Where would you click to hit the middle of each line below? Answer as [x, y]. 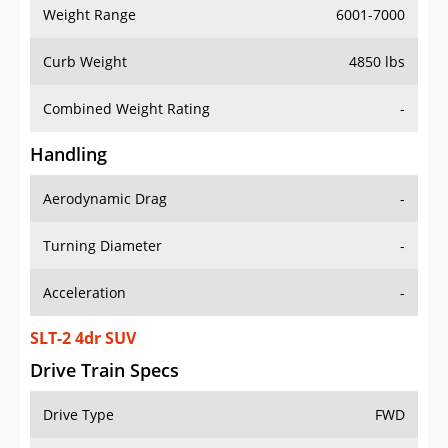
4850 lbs [377, 62]
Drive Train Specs [104, 370]
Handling [68, 154]
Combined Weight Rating [126, 109]
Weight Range [89, 15]
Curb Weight [85, 62]
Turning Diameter [102, 246]
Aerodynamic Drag [105, 199]
